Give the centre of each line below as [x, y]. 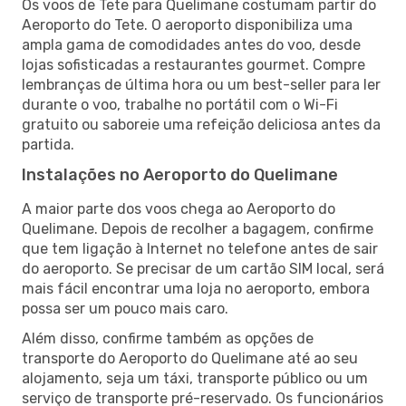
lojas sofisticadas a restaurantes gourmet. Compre [193, 64]
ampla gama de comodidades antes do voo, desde [191, 44]
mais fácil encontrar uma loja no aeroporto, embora [196, 288]
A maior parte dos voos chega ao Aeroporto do [179, 208]
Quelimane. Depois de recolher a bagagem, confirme [198, 228]
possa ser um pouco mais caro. [125, 308]
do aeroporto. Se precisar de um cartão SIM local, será [203, 268]
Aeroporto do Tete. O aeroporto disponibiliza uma [187, 24]
